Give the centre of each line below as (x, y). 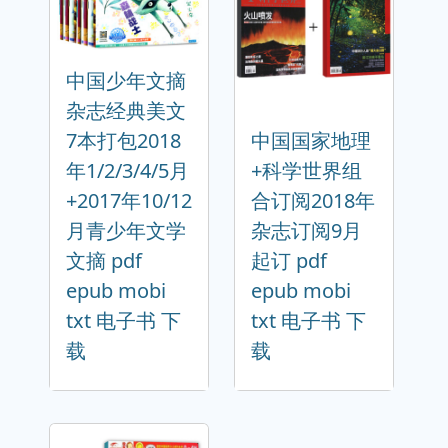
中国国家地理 (311, 141)
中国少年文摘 (126, 81)
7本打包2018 (123, 141)
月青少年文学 (126, 231)
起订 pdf (289, 261)
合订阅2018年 (313, 201)
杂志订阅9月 (306, 231)
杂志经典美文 (126, 111)
